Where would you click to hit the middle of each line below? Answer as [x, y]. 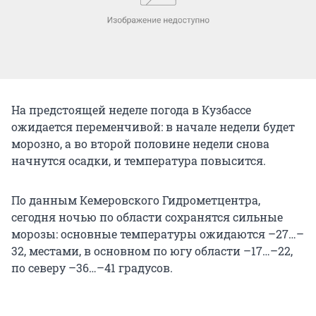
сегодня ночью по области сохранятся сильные [147, 217]
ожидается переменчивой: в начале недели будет [153, 126]
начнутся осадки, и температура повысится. [139, 160]
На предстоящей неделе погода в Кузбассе [131, 109]
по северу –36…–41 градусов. [92, 267]
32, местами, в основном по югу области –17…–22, [152, 250]
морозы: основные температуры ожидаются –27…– [158, 233]
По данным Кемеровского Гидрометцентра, [136, 200]
